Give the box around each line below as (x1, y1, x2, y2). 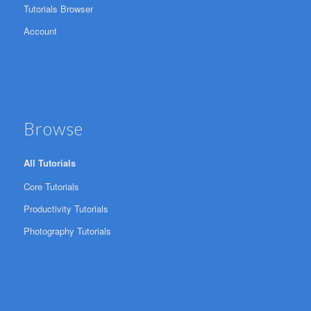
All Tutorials (23, 156, 76, 170)
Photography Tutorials (23, 224, 111, 238)
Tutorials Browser (23, 2, 93, 16)
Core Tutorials (23, 180, 79, 194)
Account (23, 24, 57, 38)
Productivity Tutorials (23, 202, 108, 216)
